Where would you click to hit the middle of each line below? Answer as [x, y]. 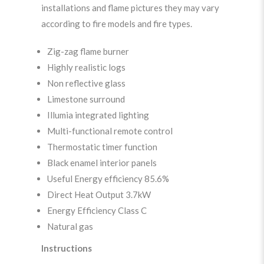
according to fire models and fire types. [117, 23]
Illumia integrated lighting [98, 115]
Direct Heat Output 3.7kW [99, 194]
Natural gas [70, 226]
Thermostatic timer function [102, 146]
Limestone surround [86, 99]
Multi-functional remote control [110, 131]
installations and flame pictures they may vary [130, 7]
